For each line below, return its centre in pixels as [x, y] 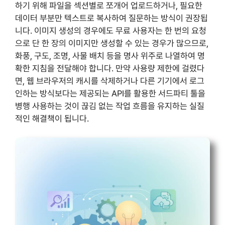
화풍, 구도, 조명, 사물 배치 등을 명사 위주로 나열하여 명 [110, 55]
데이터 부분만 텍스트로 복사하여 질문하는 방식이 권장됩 [111, 18]
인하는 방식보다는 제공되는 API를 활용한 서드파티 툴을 [110, 93]
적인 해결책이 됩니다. [52, 118]
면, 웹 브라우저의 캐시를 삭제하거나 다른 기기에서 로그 [110, 81]
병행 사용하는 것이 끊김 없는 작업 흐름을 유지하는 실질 [110, 106]
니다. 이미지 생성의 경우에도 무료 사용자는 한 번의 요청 [111, 30]
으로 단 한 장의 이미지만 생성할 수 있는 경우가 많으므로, [112, 43]
